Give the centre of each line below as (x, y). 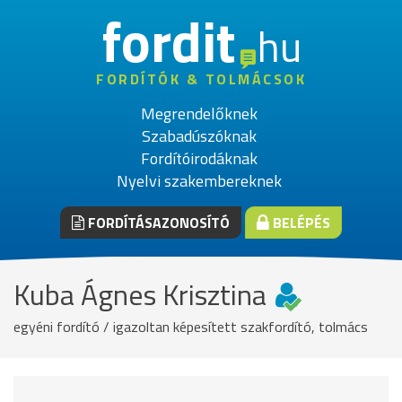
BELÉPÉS (300, 223)
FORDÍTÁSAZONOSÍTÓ (157, 223)
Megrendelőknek (199, 114)
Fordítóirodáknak (199, 158)
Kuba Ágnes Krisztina (140, 294)
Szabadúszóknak (199, 136)
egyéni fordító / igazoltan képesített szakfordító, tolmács (191, 327)
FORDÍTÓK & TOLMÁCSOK (201, 79)
